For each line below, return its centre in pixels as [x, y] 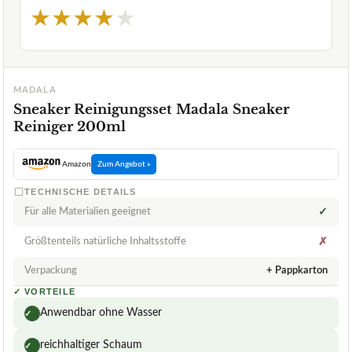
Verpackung [51, 271]
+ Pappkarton [297, 271]
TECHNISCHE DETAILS [81, 192]
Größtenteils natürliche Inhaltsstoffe [105, 242]
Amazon [76, 165]
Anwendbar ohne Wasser [101, 313]
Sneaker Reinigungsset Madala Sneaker [151, 110]
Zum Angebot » [123, 165]
